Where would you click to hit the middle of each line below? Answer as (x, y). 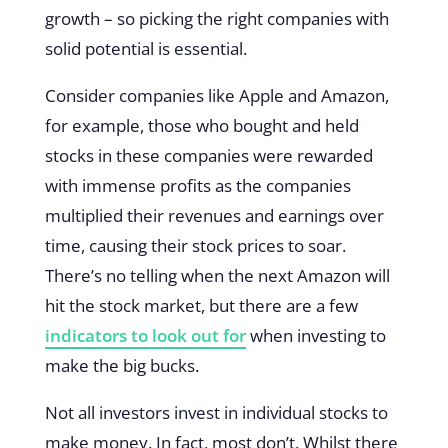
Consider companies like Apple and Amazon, (216, 95)
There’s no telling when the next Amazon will (217, 275)
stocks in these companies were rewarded (208, 155)
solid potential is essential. (147, 48)
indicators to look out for (145, 335)
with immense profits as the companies (197, 185)
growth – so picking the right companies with (216, 18)
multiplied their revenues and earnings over (214, 215)
